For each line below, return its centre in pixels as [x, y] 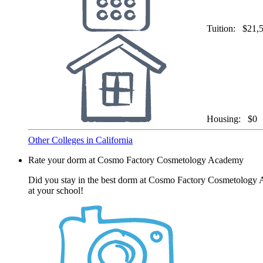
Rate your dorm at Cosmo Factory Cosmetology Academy [136, 160]
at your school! [56, 190]
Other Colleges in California [80, 140]
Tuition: [223, 28]
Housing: [226, 119]
